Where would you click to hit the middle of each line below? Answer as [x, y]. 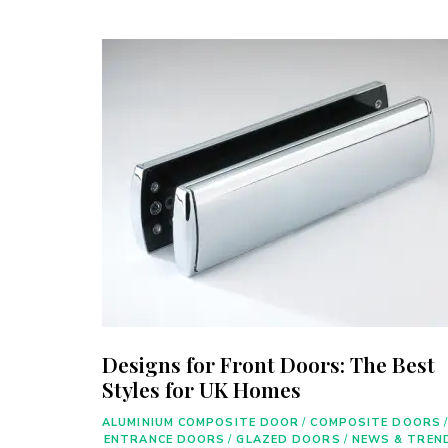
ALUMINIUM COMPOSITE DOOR [201, 422]
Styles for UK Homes [201, 388]
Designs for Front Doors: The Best [268, 363]
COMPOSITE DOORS [375, 422]
